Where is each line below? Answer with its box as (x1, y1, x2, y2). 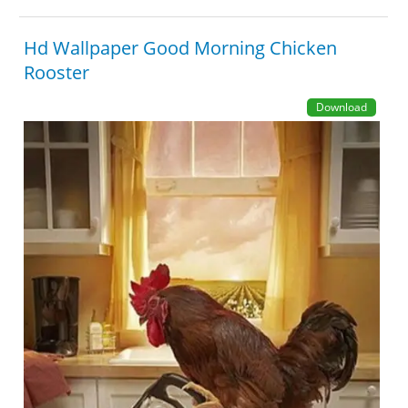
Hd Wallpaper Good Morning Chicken (24, 36, 338, 60)
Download (315, 99, 367, 115)
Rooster (24, 60, 90, 85)
